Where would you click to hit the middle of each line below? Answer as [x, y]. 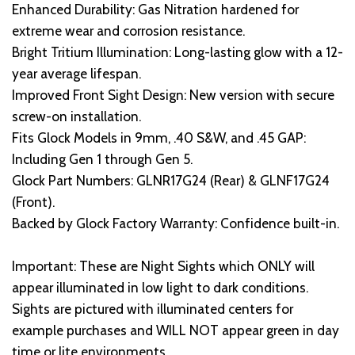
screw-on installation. [76, 116]
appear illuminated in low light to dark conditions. [160, 288]
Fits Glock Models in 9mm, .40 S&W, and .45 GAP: [159, 138]
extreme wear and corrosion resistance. [128, 31]
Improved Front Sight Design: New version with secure [173, 95]
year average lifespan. [76, 74]
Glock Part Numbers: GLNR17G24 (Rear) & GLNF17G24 [171, 181]
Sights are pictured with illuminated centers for [153, 309]
